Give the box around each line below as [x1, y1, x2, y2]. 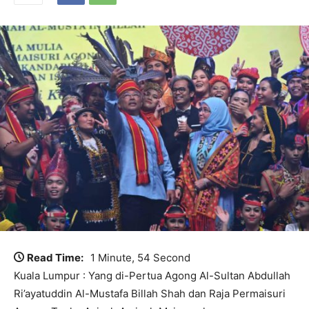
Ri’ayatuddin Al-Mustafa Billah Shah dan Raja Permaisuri [14, 287, 286, 301]
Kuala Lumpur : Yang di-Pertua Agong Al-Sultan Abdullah [14, 269, 290, 283]
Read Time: [27, 251, 83, 265]
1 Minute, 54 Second [90, 251, 190, 265]
